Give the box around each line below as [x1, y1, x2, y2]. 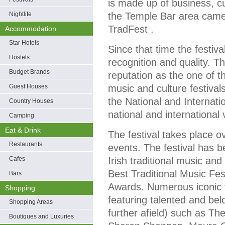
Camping [9, 112, 34, 119]
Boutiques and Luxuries [9, 213, 74, 220]
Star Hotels [9, 39, 39, 46]
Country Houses [9, 97, 53, 104]
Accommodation [5, 25, 56, 33]
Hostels [9, 54, 30, 61]
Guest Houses [9, 83, 48, 90]
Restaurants [9, 141, 42, 148]
